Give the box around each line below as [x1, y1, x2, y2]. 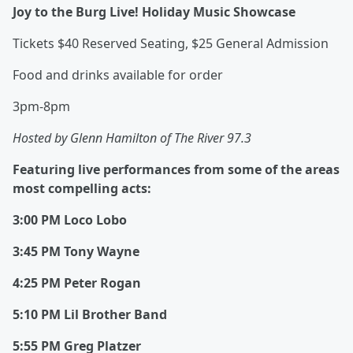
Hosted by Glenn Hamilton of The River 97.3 [13, 129, 251, 147]
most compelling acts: [13, 180, 151, 198]
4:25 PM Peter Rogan [13, 274, 141, 292]
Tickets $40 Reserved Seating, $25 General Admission [13, 35, 329, 53]
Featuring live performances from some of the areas [13, 161, 340, 179]
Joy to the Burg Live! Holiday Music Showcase [13, 3, 295, 21]
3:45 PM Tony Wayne [13, 243, 139, 261]
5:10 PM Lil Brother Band [13, 306, 167, 324]
